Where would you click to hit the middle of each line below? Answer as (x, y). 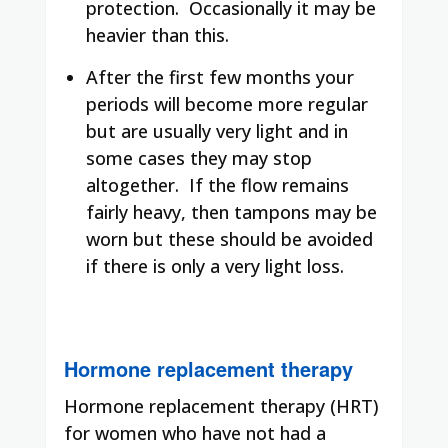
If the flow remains (269, 184)
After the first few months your (220, 76)
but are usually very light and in (217, 130)
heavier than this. (157, 34)
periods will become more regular (227, 103)
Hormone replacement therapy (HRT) (221, 405)
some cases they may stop (199, 157)
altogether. (132, 184)
